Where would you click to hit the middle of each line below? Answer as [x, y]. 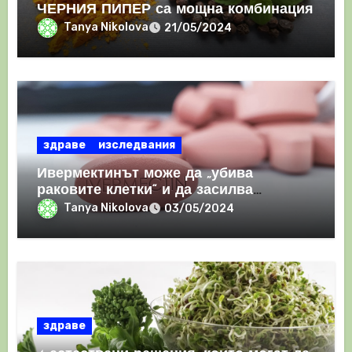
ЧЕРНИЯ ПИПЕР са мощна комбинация [176, 9]
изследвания [137, 145]
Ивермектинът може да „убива [145, 174]
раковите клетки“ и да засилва [145, 190]
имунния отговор [99, 207]
